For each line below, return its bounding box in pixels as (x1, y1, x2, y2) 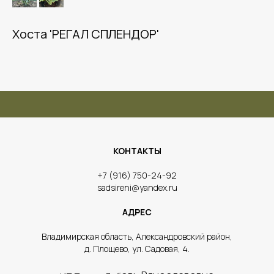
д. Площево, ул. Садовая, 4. (84, 243, 190, 254)
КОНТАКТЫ (113, 145, 161, 157)
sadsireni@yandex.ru (97, 182, 177, 193)
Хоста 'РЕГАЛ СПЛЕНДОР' (12, 26, 159, 42)
